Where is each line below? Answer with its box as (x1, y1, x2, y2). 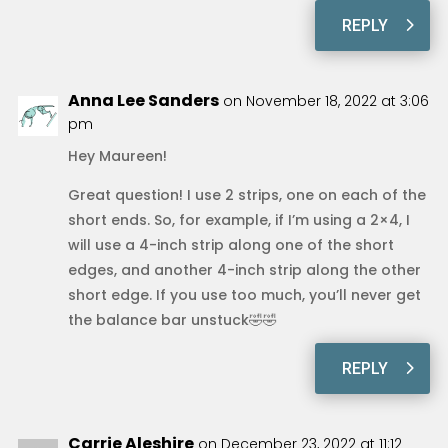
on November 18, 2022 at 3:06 (222, 90, 429, 111)
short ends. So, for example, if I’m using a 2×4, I (67, 209, 410, 230)
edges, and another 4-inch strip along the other (67, 259, 421, 280)
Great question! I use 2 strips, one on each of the (67, 184, 426, 205)
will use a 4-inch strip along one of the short (67, 234, 394, 255)
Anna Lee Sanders (67, 88, 219, 112)
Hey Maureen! (67, 145, 167, 166)
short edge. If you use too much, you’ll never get (67, 284, 421, 305)
